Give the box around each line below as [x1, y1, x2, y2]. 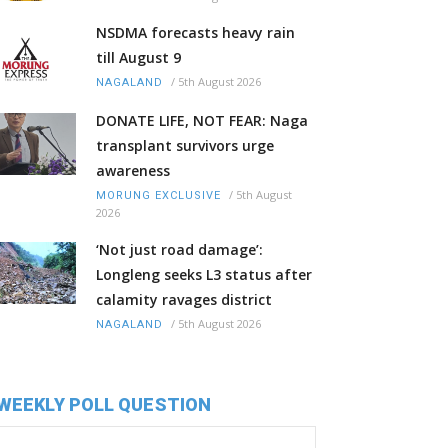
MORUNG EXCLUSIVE [96, 189, 221, 203]
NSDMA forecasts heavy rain [96, 23, 295, 43]
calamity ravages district [96, 290, 272, 310]
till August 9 [96, 48, 181, 68]
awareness [96, 161, 170, 181]
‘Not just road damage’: [96, 240, 263, 260]
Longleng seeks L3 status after [96, 265, 312, 285]
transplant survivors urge [96, 136, 274, 156]
